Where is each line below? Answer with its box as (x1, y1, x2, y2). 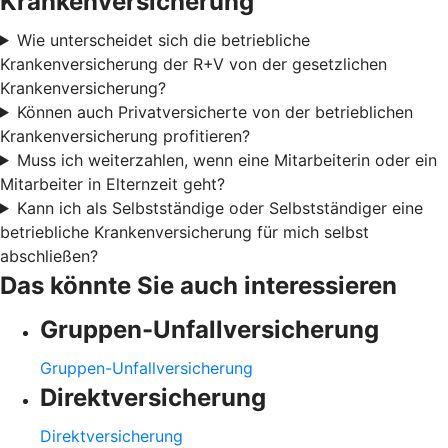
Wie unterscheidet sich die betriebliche (16, 29, 310, 50)
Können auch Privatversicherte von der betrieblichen (16, 101, 413, 122)
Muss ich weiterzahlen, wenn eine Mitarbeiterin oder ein (16, 149, 437, 170)
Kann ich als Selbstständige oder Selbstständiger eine (16, 197, 423, 218)
